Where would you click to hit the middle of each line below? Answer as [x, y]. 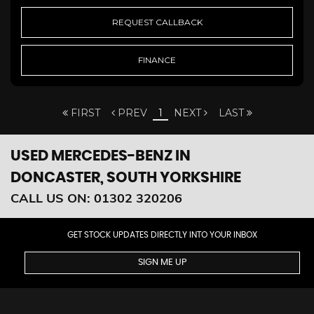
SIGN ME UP [162, 262]
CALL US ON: [52, 198]
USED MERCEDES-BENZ [91, 156]
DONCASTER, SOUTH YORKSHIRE [126, 177]
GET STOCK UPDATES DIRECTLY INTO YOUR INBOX [162, 234]
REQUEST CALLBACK [157, 22]
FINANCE [157, 60]
